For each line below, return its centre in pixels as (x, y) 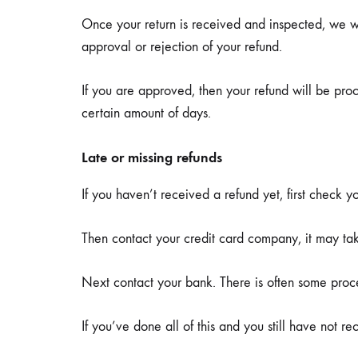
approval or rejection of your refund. (182, 47)
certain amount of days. (146, 113)
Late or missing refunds (152, 158)
